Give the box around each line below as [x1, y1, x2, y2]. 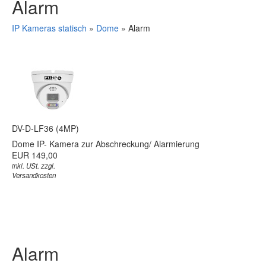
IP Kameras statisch [12, 21, 89, 34]
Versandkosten [12, 170, 56, 180]
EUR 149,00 [12, 148, 58, 161]
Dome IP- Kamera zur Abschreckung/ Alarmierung [12, 137, 199, 150]
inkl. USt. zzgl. [12, 160, 55, 170]
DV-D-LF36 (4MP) [12, 122, 79, 134]
